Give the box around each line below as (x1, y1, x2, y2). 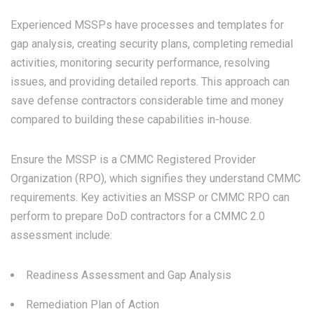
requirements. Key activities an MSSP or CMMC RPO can (11, 191, 289, 205)
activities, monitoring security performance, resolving (11, 56, 270, 70)
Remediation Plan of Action (26, 298, 162, 312)
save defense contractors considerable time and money (11, 94, 284, 108)
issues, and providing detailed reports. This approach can (11, 75, 289, 89)
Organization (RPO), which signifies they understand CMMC (11, 172, 301, 186)
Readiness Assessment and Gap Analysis (26, 268, 234, 282)
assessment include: (11, 228, 115, 243)
